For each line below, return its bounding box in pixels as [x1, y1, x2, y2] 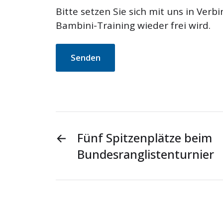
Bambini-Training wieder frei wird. [56, 19, 211, 32]
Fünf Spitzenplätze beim [77, 129, 212, 146]
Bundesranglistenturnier [77, 146, 214, 163]
